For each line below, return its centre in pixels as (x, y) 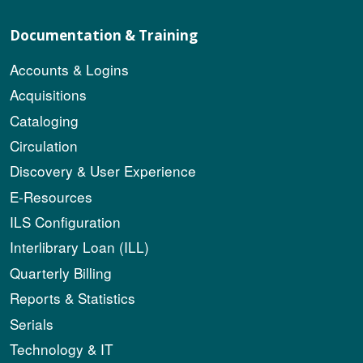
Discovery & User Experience (103, 171)
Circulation (44, 145)
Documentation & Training (104, 35)
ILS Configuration (65, 222)
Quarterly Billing (61, 272)
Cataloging (44, 120)
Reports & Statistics (73, 298)
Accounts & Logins (69, 69)
